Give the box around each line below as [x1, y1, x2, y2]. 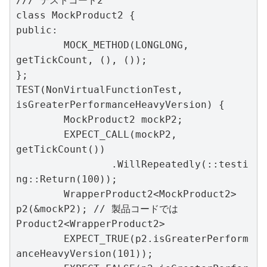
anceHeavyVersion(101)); [16, 248, 153, 260]
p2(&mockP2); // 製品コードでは [16, 203, 178, 215]
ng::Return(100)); [16, 173, 117, 185]
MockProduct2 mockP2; [16, 114, 64, 126]
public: [16, 24, 58, 36]
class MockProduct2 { [16, 10, 135, 21]
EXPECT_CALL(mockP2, [16, 129, 64, 141]
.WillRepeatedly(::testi [16, 159, 111, 170]
